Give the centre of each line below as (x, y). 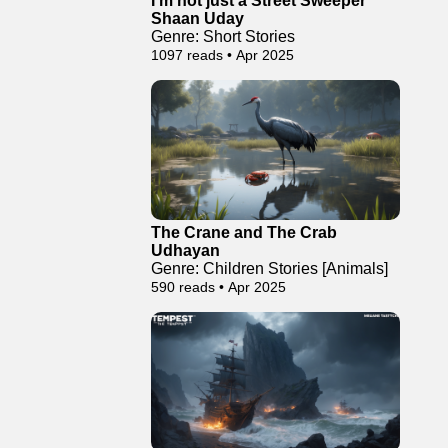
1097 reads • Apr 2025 (222, 55)
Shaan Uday (197, 18)
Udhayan (185, 250)
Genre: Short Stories (223, 36)
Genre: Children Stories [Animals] (269, 268)
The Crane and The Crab (244, 232)
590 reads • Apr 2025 (218, 287)
